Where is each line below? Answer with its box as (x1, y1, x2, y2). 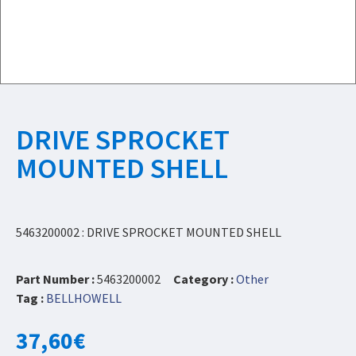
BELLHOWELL (46, 289, 122, 306)
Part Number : (16, 270, 97, 287)
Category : (173, 270, 234, 287)
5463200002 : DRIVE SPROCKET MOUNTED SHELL (16, 224, 281, 241)
